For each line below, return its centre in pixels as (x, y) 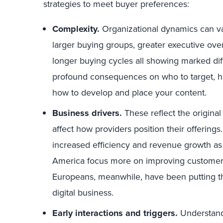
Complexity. (76, 29)
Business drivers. (87, 113)
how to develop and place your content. (129, 92)
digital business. (83, 192)
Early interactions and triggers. (115, 213)
